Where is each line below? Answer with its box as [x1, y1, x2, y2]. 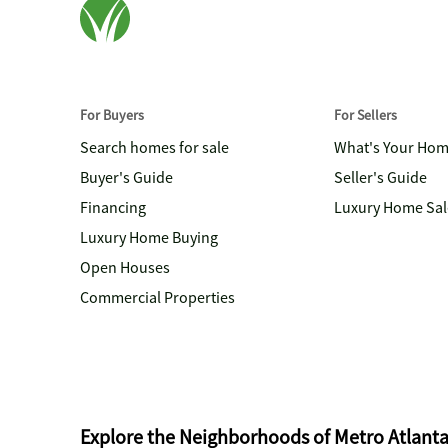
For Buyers [80, 106, 144, 124]
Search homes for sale [80, 138, 229, 158]
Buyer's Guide [80, 168, 173, 188]
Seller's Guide [334, 168, 427, 188]
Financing [80, 198, 146, 218]
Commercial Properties [80, 288, 235, 308]
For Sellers [334, 106, 397, 124]
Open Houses [80, 258, 170, 278]
